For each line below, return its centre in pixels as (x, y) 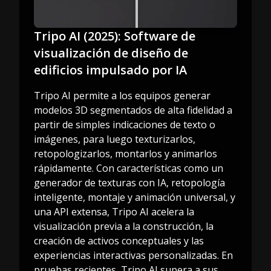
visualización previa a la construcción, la (124, 226)
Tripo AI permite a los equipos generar (122, 95)
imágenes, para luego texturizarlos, (115, 139)
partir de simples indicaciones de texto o (125, 124)
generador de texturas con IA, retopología (129, 182)
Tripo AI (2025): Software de (115, 36)
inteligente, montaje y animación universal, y (135, 197)
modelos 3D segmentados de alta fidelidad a (133, 110)
